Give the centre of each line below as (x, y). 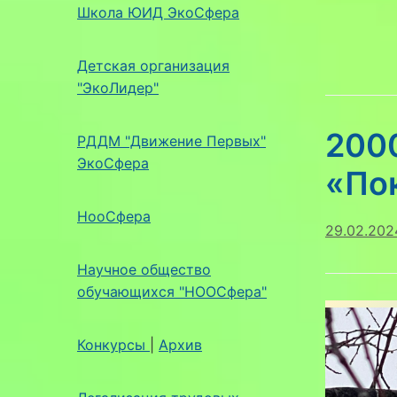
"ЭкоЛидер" (118, 87)
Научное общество (144, 269)
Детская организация (153, 65)
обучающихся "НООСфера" (172, 291)
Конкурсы (113, 344)
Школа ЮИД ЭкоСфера (158, 12)
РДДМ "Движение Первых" (171, 140)
